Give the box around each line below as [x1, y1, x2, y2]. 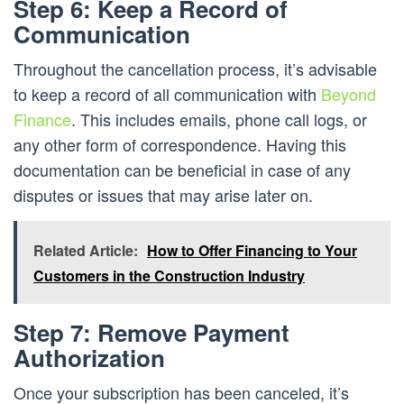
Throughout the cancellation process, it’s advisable [14, 57, 377, 81]
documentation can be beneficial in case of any [14, 158, 351, 182]
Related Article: [33, 240, 138, 262]
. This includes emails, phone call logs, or [71, 107, 367, 132]
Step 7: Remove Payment [14, 316, 289, 350]
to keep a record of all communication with [14, 82, 321, 106]
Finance [14, 107, 71, 132]
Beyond [321, 82, 376, 106]
